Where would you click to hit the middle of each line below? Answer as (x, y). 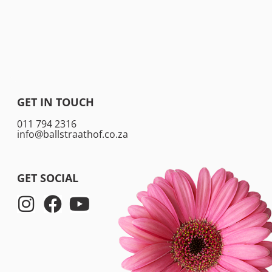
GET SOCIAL (48, 178)
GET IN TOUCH (56, 102)
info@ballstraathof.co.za (73, 134)
